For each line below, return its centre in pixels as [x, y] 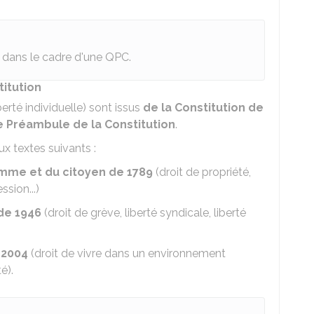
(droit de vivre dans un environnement [127, 253]
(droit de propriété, [202, 172]
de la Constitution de [203, 108]
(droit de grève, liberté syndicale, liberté [144, 213]
